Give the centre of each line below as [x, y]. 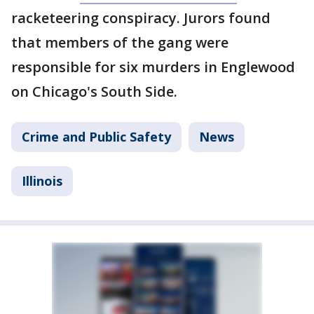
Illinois [42, 180]
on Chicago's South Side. [94, 91]
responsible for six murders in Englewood [153, 67]
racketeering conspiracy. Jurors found [141, 18]
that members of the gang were [120, 42]
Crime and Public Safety [96, 136]
